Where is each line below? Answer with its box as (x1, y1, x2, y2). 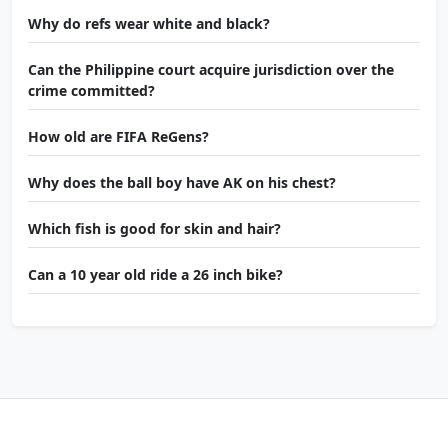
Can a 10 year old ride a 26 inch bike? (28, 265, 283, 285)
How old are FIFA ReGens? (28, 127, 209, 147)
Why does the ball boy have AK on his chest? (28, 173, 336, 193)
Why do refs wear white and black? (28, 14, 270, 34)
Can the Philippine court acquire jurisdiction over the (28, 60, 394, 80)
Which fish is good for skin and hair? (28, 219, 281, 239)
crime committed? (28, 81, 155, 101)
